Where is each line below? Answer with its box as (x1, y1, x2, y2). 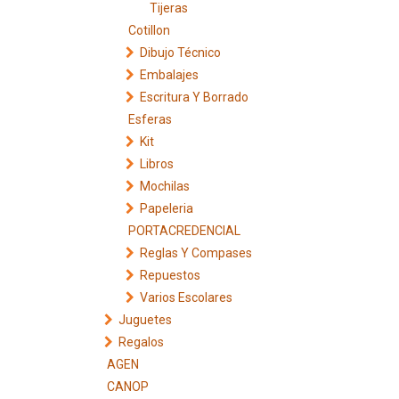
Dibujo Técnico (140, 45, 221, 60)
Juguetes (118, 313, 172, 327)
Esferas (128, 112, 172, 126)
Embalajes (140, 68, 199, 82)
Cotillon (128, 23, 170, 37)
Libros (140, 157, 174, 171)
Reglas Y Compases (140, 246, 252, 260)
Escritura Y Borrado (140, 90, 248, 104)
